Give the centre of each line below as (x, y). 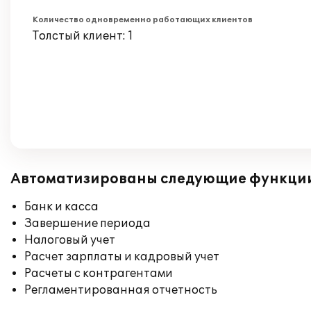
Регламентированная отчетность (121, 290)
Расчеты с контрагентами (99, 274)
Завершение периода (87, 224)
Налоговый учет (70, 240)
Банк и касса (61, 207)
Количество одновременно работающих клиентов (143, 20)
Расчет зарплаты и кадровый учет (122, 257)
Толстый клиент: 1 (83, 36)
